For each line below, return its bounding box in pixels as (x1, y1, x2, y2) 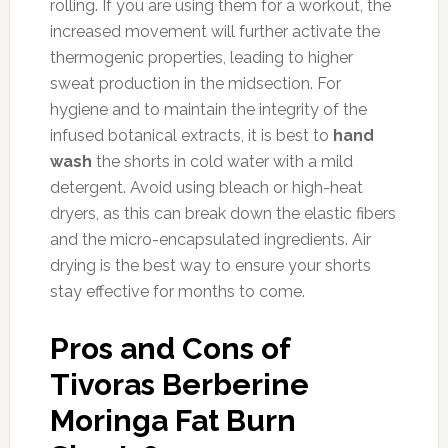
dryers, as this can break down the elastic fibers (49, 203, 396, 223)
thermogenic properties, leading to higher (49, 47, 353, 67)
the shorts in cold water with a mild (91, 151, 353, 171)
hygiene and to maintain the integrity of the (49, 99, 367, 119)
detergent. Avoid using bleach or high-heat (49, 177, 363, 197)
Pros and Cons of (49, 330, 290, 366)
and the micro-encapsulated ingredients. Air (49, 229, 371, 249)
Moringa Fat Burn (49, 402, 296, 438)
